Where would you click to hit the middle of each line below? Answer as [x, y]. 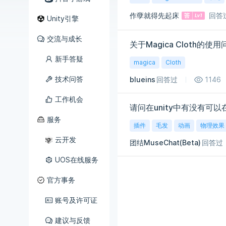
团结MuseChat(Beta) [165, 143]
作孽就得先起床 [154, 15]
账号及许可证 [76, 200]
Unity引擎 [63, 18]
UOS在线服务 [77, 160]
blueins [143, 79]
